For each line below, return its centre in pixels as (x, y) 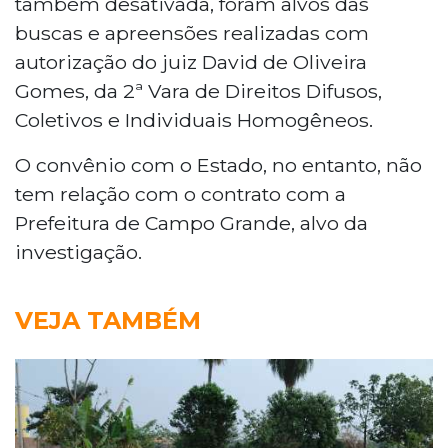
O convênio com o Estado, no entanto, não (218, 164)
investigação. (78, 251)
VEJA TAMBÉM (108, 320)
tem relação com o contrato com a (180, 193)
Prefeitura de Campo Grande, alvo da (191, 222)
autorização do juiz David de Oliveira (191, 61)
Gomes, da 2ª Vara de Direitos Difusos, (198, 90)
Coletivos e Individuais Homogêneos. (194, 119)
